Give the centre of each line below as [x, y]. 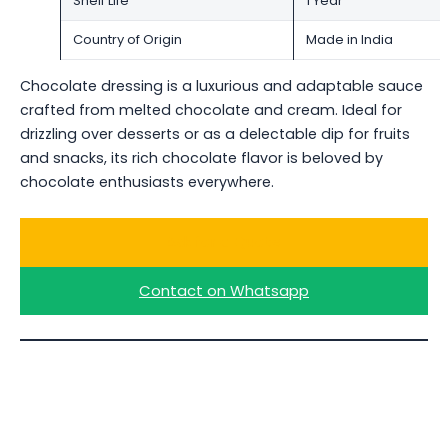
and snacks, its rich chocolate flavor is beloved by [201, 158]
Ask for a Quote [224, 242]
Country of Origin [127, 39]
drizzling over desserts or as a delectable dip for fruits [215, 134]
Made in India [349, 39]
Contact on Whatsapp [224, 290]
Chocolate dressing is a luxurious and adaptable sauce [221, 86]
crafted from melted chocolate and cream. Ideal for [211, 110]
